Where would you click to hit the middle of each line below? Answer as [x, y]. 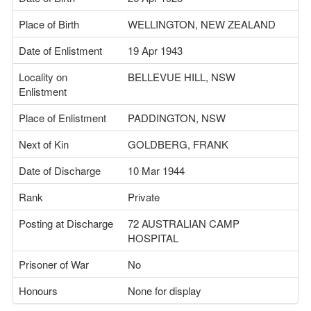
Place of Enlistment [62, 118]
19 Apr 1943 [155, 50]
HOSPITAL [153, 238]
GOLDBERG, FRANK [178, 144]
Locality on [43, 77]
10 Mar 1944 [156, 170]
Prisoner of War [54, 264]
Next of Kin [44, 144]
